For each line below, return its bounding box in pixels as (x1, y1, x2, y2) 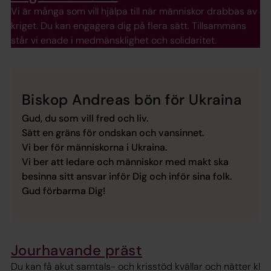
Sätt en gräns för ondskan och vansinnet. (22, 126, 204, 140)
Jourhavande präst (11, 241, 143, 260)
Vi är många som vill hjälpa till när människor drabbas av (11, 5, 257, 18)
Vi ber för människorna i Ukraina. (22, 141, 167, 154)
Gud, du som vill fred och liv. (22, 112, 148, 125)
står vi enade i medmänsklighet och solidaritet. (11, 34, 217, 47)
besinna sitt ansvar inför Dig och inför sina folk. (22, 170, 232, 183)
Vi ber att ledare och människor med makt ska (22, 155, 229, 169)
